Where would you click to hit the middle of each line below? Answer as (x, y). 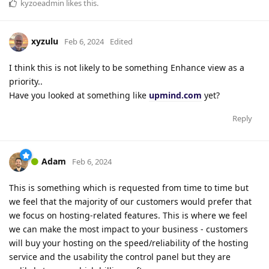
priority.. (26, 81)
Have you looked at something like (79, 95)
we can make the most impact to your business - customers (128, 229)
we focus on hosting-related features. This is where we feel (128, 215)
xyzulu (45, 41)
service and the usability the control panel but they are (120, 256)
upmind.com (175, 95)
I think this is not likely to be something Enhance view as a (127, 67)
